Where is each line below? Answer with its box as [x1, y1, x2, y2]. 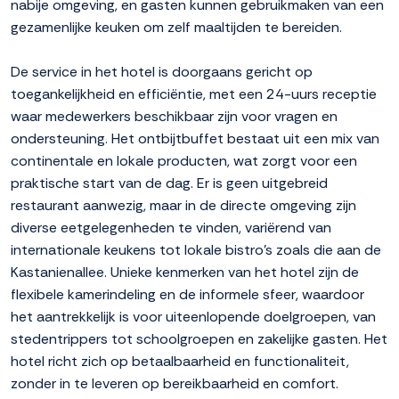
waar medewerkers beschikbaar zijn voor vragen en [11, 107, 338, 126]
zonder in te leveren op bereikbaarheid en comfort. [11, 374, 338, 394]
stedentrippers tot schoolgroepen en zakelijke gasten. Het [11, 330, 387, 349]
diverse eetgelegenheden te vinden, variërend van [11, 218, 331, 238]
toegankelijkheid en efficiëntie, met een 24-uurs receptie [11, 85, 377, 104]
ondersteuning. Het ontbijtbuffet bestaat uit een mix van [11, 129, 379, 149]
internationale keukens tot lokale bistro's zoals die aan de [11, 240, 381, 260]
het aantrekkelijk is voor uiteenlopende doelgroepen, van [11, 307, 376, 327]
